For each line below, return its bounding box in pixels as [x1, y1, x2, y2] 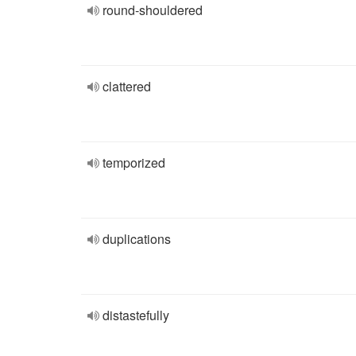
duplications [103, 230, 171, 248]
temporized [103, 153, 165, 172]
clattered [103, 77, 151, 95]
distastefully [103, 306, 169, 324]
